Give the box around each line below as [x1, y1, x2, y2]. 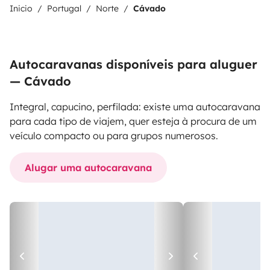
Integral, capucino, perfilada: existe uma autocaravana [10, 101, 260, 113]
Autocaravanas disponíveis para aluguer [10, 57, 257, 72]
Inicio [10, 3, 33, 14]
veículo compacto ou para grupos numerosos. [10, 130, 218, 142]
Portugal [47, 3, 81, 14]
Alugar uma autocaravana [25, 162, 152, 174]
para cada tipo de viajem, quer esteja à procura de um [10, 115, 257, 127]
